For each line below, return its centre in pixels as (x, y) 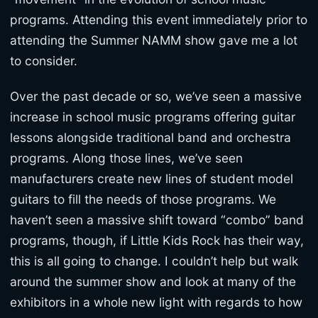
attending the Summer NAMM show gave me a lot (154, 40)
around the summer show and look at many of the (153, 282)
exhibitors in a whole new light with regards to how (156, 302)
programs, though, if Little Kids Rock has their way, (157, 241)
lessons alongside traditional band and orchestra (150, 138)
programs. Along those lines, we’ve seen (126, 158)
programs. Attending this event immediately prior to (159, 19)
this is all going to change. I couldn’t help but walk (154, 261)
